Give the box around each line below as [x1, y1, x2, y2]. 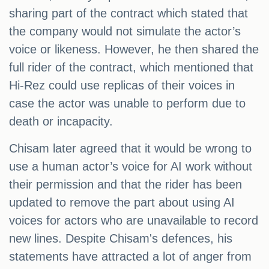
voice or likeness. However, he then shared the [9, 43, 259, 56]
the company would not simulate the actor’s [9, 25, 241, 38]
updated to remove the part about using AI [9, 196, 235, 210]
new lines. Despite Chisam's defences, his [9, 232, 232, 246]
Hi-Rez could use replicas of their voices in [9, 79, 235, 92]
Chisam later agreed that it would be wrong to [9, 142, 252, 156]
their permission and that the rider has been [9, 178, 242, 192]
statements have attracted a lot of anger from [9, 250, 252, 264]
